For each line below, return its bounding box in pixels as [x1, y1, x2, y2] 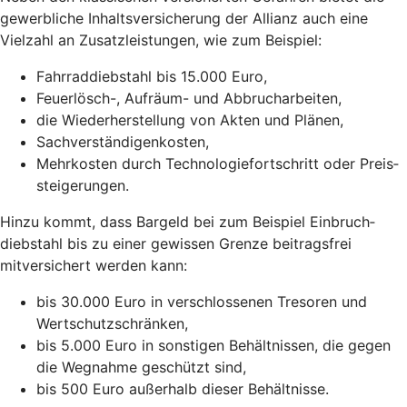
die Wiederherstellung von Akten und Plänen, [36, 111, 343, 130]
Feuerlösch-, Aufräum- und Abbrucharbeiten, [36, 89, 342, 108]
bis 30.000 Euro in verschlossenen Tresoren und [36, 293, 367, 312]
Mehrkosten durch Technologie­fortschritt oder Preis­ [36, 154, 399, 174]
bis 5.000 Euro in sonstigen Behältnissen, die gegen [36, 336, 391, 355]
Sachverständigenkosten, [36, 133, 209, 152]
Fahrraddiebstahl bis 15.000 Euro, [36, 67, 267, 86]
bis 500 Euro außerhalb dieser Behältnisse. [36, 380, 329, 399]
